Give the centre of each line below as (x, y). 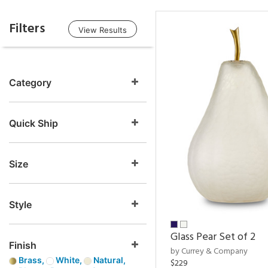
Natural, (109, 260)
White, (69, 260)
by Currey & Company (209, 252)
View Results (103, 30)
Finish (23, 245)
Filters (27, 29)
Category (30, 83)
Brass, (31, 260)
